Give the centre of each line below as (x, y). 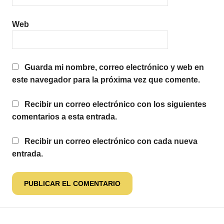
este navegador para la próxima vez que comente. (106, 79)
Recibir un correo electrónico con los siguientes (115, 104)
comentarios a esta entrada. (64, 116)
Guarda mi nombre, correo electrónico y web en (114, 67)
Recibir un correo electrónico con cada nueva (111, 141)
